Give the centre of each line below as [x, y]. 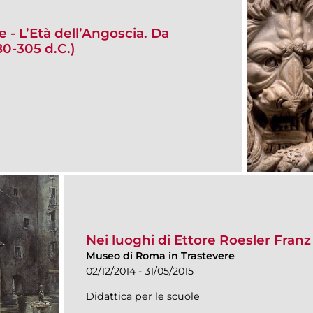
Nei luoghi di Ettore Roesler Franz [198, 240]
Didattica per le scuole [143, 296]
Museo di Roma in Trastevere [160, 255]
